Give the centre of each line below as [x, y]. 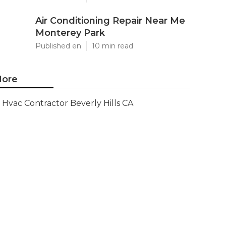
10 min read [112, 46]
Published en [58, 46]
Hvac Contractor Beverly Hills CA [68, 103]
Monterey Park [70, 33]
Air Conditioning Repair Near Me [110, 21]
